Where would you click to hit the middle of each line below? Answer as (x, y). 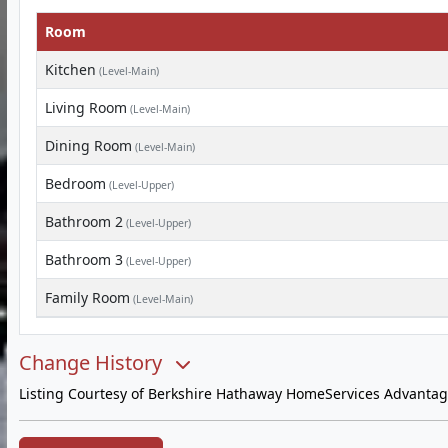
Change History (93, 362)
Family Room (87, 297)
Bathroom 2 (84, 221)
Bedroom (75, 183)
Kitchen (70, 69)
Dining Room (88, 145)
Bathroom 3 (84, 259)
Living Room (86, 107)
